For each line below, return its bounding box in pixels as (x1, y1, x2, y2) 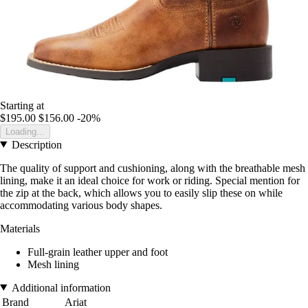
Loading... (5, 126, 45, 137)
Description (11, 138, 62, 151)
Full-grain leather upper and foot (27, 245, 168, 258)
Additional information (11, 281, 111, 294)
